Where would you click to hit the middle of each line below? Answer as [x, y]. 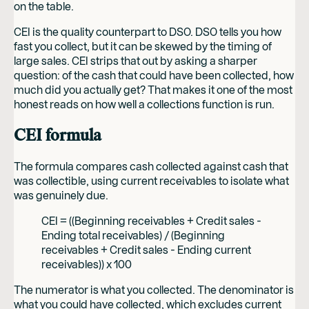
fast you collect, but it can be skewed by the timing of [143, 46]
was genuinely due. [61, 195]
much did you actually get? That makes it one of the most [153, 90]
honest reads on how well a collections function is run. [144, 104]
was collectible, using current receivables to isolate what [151, 181]
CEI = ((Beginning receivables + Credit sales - [151, 221]
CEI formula [58, 135]
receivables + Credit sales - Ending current [146, 250]
